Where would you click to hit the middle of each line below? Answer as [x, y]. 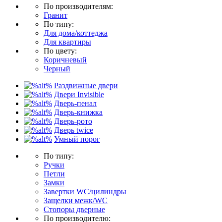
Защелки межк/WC [76, 200]
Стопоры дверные [74, 209]
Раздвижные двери [86, 85]
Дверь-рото [73, 121]
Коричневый [65, 60]
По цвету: [60, 51]
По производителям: [78, 6]
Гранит [55, 15]
